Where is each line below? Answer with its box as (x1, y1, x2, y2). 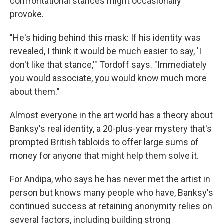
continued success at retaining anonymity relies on (10, 201, 212, 211)
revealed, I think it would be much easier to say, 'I (10, 46, 201, 56)
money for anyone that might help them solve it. (10, 150, 199, 161)
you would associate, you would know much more (10, 73, 207, 83)
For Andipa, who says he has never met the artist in (10, 174, 210, 184)
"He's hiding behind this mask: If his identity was (10, 32, 201, 43)
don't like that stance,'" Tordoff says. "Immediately (10, 59, 207, 70)
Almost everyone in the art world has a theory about (10, 110, 213, 120)
